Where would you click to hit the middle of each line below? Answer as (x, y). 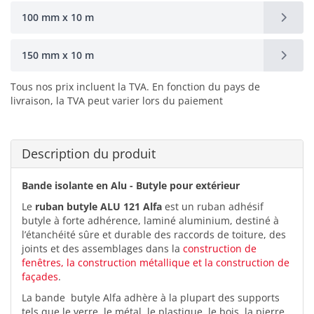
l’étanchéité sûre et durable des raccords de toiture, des (154, 234)
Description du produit (89, 153)
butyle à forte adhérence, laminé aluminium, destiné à (150, 220)
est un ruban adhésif (213, 206)
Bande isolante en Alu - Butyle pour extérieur (132, 185)
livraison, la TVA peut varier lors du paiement (117, 100)
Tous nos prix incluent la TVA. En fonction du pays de (135, 86)
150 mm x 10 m (58, 55)
